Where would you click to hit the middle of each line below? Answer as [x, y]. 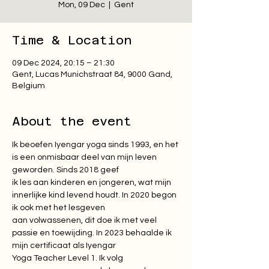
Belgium [29, 86]
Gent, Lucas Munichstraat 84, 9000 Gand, [92, 74]
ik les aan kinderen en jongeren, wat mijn [92, 183]
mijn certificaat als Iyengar [64, 246]
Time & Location [72, 40]
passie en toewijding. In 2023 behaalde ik [93, 233]
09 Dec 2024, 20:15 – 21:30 [63, 63]
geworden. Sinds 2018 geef [65, 170]
